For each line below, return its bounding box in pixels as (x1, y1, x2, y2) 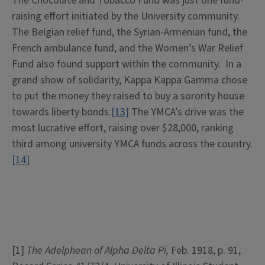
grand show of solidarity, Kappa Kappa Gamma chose (12, 73, 247, 88)
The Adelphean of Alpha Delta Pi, (27, 243, 171, 258)
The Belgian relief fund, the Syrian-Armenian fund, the (12, 25, 247, 40)
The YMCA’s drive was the (129, 105, 244, 119)
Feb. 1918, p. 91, (171, 243, 241, 258)
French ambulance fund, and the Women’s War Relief (12, 41, 243, 56)
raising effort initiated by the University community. (12, 9, 240, 24)
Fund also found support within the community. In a (12, 57, 241, 72)
